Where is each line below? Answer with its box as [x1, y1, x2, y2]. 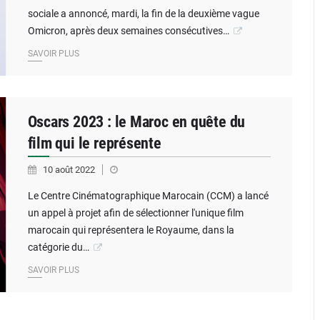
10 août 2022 [42, 164, 97, 175]
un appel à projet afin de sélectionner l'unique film [27, 207, 244, 219]
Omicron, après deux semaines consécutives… [27, 25, 229, 36]
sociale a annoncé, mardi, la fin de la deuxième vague [27, 8, 259, 19]
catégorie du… [27, 241, 89, 253]
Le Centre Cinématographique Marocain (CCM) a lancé [27, 190, 269, 201]
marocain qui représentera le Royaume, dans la [27, 224, 234, 236]
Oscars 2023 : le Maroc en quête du [27, 113, 246, 131]
